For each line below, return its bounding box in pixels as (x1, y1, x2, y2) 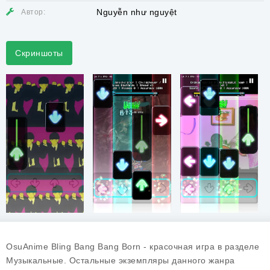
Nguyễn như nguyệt (96, 7, 177, 17)
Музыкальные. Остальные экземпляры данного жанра (6, 256, 235, 265)
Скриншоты (15, 48, 63, 58)
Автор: (21, 8, 45, 16)
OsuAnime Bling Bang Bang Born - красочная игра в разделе (6, 242, 259, 251)
